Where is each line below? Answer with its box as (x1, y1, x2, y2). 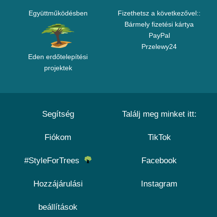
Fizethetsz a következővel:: (118, 9, 201, 17)
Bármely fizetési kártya (124, 20, 194, 29)
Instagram (141, 179, 177, 189)
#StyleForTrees (24, 156, 84, 166)
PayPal (148, 31, 170, 40)
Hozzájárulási (33, 179, 83, 189)
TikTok (147, 133, 171, 142)
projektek (44, 64, 72, 72)
